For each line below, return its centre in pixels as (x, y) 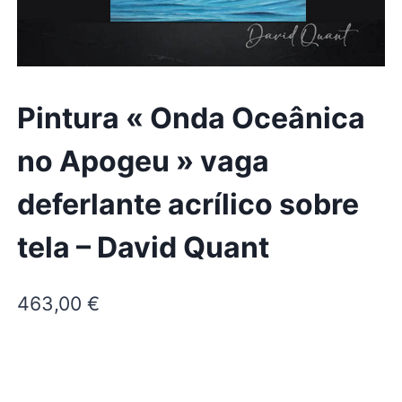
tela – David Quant (143, 247)
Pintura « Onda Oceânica (191, 118)
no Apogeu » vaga (143, 161)
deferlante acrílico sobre (188, 204)
